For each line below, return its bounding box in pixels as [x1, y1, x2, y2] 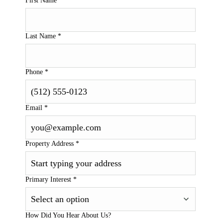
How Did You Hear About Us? [25, 212, 111, 219]
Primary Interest [25, 176, 73, 183]
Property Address [25, 140, 76, 147]
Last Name [25, 32, 58, 40]
